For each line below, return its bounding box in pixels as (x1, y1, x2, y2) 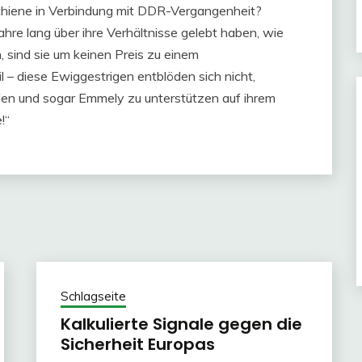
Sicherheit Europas (60, 333, 215, 356)
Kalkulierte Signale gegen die (60, 313, 302, 335)
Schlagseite (60, 288, 126, 304)
